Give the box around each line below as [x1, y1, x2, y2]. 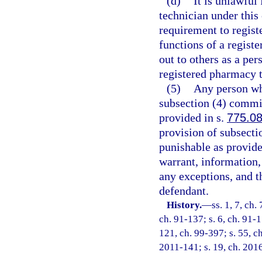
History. [167, 199, 202, 211]
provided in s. [159, 111, 227, 124]
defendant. [159, 184, 209, 197]
